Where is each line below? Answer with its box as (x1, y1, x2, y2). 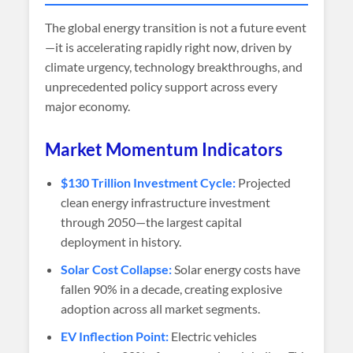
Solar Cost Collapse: (61, 262, 173, 277)
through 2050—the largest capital (61, 214, 243, 229)
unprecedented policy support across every (45, 79, 278, 94)
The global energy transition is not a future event (45, 20, 307, 35)
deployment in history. (61, 234, 182, 249)
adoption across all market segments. (61, 301, 261, 316)
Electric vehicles (169, 329, 258, 344)
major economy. (45, 98, 131, 113)
